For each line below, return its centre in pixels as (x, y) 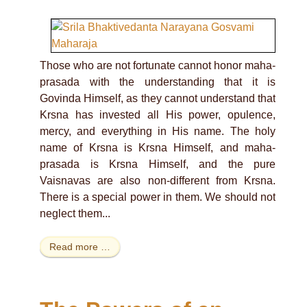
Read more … (80, 247)
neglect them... (75, 214)
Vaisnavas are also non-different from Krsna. (158, 181)
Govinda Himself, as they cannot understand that (158, 99)
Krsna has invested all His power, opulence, (158, 115)
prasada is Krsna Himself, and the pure (158, 164)
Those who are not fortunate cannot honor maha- (158, 66)
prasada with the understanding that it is (158, 82)
